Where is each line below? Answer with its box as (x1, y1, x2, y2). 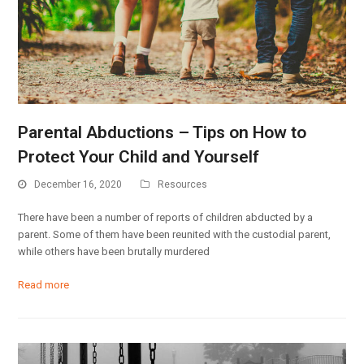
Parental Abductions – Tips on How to (18, 122, 307, 142)
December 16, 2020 (34, 178, 123, 190)
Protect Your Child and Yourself (18, 146, 260, 167)
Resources (158, 178, 208, 190)
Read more (18, 279, 70, 292)
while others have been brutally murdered (18, 245, 210, 258)
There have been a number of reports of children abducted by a (18, 211, 314, 224)
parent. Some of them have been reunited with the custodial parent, (18, 228, 331, 241)
